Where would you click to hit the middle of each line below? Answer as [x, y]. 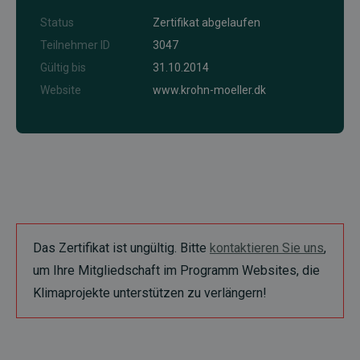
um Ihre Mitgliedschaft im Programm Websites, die [176, 270]
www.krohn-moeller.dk [209, 90]
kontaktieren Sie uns [267, 248]
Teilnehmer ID [75, 45]
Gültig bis [63, 67]
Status [57, 22]
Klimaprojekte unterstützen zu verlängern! [150, 293]
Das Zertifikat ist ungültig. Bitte [121, 248]
